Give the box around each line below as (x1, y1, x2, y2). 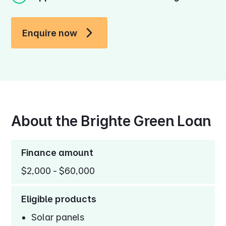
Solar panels (31, 212, 85, 223)
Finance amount (21, 147, 94, 158)
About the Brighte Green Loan (11, 112, 211, 130)
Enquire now (22, 27, 78, 38)
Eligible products (21, 194, 97, 205)
